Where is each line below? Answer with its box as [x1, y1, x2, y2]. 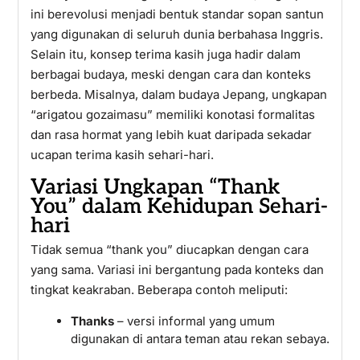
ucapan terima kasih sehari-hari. [30, 147, 214, 162]
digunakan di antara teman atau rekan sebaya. [70, 331, 329, 346]
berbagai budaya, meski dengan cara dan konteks [30, 67, 311, 82]
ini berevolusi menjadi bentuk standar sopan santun [30, 6, 324, 22]
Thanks [70, 313, 114, 329]
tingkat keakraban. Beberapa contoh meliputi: [30, 282, 288, 297]
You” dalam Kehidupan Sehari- [30, 194, 328, 219]
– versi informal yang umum [113, 313, 275, 329]
